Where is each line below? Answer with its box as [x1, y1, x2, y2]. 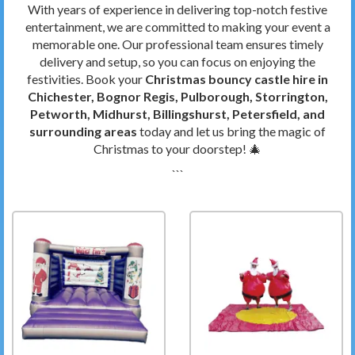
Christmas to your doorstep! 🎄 [94, 141, 261, 156]
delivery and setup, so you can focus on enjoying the [40, 54, 315, 69]
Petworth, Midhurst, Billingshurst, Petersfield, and [30, 106, 325, 121]
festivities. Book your [27, 71, 145, 86]
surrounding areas [29, 124, 137, 139]
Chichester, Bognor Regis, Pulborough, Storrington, [27, 89, 328, 104]
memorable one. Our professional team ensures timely [32, 36, 323, 52]
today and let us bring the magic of [137, 124, 326, 139]
